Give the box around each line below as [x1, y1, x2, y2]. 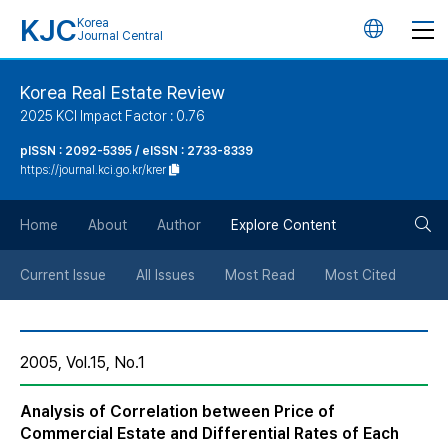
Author [157, 217, 201, 233]
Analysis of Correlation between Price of [20, 402, 335, 421]
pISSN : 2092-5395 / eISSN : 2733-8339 [20, 144, 253, 158]
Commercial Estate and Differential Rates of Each [20, 424, 399, 443]
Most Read [225, 267, 295, 283]
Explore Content [231, 217, 336, 233]
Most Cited [325, 267, 396, 283]
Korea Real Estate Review [20, 82, 225, 103]
